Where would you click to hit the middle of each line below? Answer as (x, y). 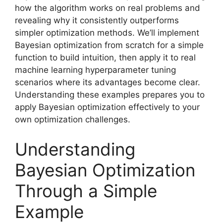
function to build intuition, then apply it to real (105, 57)
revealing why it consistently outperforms (97, 20)
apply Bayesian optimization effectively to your (107, 107)
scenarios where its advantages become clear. (108, 82)
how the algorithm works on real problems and (108, 8)
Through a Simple (86, 191)
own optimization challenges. (73, 119)
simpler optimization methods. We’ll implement (107, 33)
